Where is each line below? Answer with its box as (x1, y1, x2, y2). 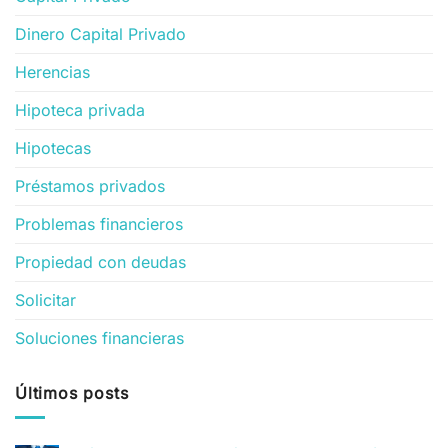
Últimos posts (15, 382, 129, 403)
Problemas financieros (15, 213, 183, 234)
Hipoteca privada (15, 99, 145, 120)
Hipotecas (15, 137, 91, 158)
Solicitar (15, 289, 76, 310)
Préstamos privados (15, 175, 165, 196)
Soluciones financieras (15, 327, 184, 348)
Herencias (15, 61, 90, 82)
